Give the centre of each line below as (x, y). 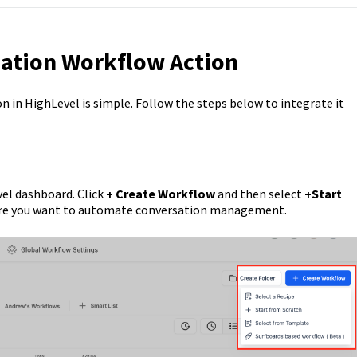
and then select (259, 194)
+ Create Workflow (161, 194)
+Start (322, 194)
